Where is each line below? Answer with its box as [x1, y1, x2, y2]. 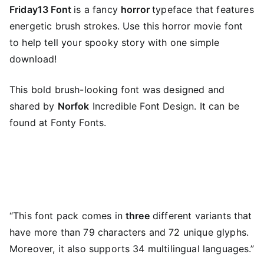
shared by [9, 100, 58, 112]
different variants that [149, 209, 252, 222]
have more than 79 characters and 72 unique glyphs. [9, 226, 249, 238]
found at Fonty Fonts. [9, 116, 107, 128]
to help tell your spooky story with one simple [9, 36, 220, 48]
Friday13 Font [9, 3, 74, 15]
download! [9, 52, 57, 65]
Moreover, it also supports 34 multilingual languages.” [9, 242, 255, 255]
